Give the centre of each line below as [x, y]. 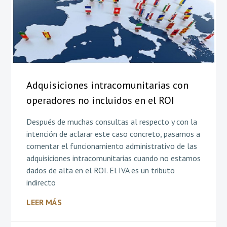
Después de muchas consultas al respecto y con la [111, 121]
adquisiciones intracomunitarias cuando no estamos [113, 158]
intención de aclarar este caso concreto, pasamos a [113, 134]
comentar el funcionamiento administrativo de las [111, 146]
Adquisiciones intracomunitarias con [107, 85]
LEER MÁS [44, 202]
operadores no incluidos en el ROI [100, 100]
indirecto [41, 182]
